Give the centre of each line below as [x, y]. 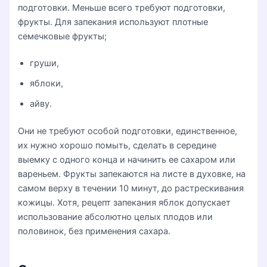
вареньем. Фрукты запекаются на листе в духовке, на [132, 174]
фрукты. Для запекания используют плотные [113, 22]
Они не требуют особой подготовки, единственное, [128, 131]
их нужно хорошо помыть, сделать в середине [117, 146]
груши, [45, 63]
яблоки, [47, 84]
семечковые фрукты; [63, 36]
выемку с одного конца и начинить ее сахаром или [127, 160]
